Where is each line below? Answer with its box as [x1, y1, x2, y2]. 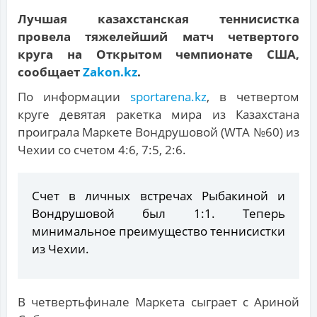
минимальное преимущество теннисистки [32, 223, 285, 240]
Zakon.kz [83, 64, 137, 81]
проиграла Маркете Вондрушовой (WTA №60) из [18, 124, 299, 141]
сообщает [18, 64, 83, 81]
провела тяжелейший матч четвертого [18, 28, 299, 45]
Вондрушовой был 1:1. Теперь [32, 205, 285, 222]
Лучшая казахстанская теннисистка [18, 11, 299, 28]
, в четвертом [207, 88, 299, 105]
